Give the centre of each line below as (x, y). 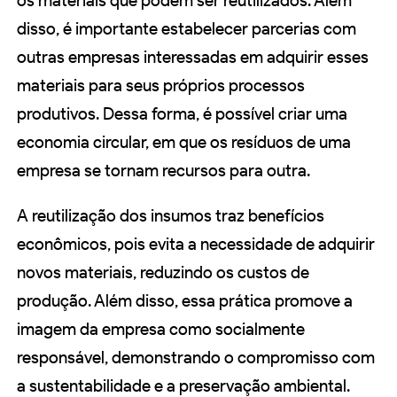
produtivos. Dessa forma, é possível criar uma (182, 114)
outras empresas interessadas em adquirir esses (193, 58)
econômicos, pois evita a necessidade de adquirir (196, 245)
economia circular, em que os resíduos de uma (184, 143)
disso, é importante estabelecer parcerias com (187, 29)
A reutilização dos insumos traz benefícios (171, 216)
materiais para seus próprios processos (161, 86)
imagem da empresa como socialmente (161, 330)
